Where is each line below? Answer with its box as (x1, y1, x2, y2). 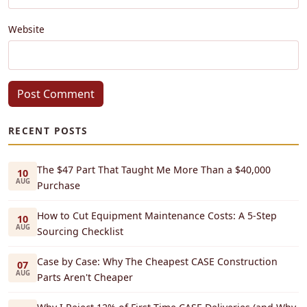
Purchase (37, 179, 80, 193)
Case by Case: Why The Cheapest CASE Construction (37, 255, 278, 269)
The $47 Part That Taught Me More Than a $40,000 (37, 163, 271, 177)
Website (8, 23, 45, 36)
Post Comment (17, 86, 95, 102)
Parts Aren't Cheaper (37, 271, 133, 284)
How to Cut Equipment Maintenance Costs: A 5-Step (37, 209, 277, 223)
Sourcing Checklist (37, 225, 123, 238)
